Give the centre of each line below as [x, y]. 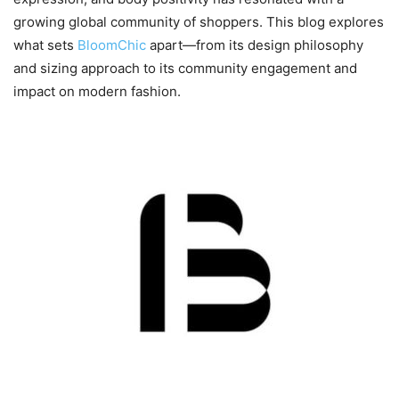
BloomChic [112, 45]
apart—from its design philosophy [255, 45]
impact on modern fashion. [97, 92]
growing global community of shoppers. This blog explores [199, 22]
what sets [45, 45]
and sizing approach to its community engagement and [185, 69]
